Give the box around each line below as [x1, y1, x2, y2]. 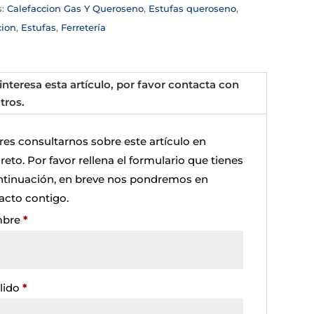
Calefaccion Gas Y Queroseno [6, 2, 144, 14]
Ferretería [60, 21, 106, 33]
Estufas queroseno [148, 2, 236, 14]
